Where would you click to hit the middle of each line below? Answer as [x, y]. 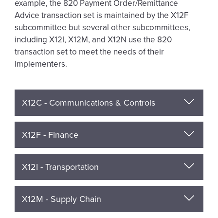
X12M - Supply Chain [62, 199]
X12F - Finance [50, 135]
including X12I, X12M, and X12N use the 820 [93, 40]
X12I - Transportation [60, 167]
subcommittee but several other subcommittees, [102, 27]
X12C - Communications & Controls [89, 103]
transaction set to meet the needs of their [89, 52]
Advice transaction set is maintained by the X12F [101, 15]
